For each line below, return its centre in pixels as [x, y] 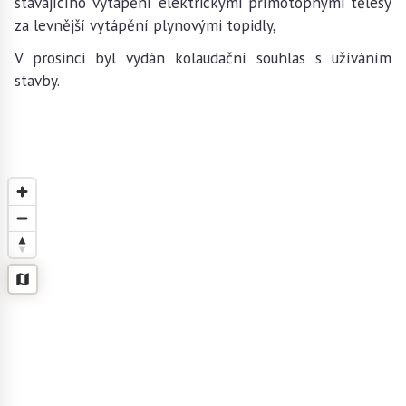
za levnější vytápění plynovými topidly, [147, 25]
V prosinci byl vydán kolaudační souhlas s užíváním [203, 58]
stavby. [39, 80]
